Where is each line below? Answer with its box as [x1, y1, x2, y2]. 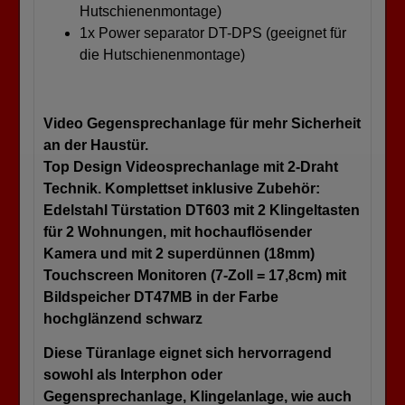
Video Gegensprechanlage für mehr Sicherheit [43, 115, 361, 131]
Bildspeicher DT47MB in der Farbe [43, 288, 278, 305]
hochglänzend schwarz [43, 310, 202, 326]
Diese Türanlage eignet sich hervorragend [43, 344, 332, 361]
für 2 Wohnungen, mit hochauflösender [43, 223, 312, 240]
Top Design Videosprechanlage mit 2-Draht [43, 158, 338, 174]
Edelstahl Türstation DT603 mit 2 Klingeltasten [43, 202, 360, 218]
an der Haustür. [43, 137, 148, 153]
